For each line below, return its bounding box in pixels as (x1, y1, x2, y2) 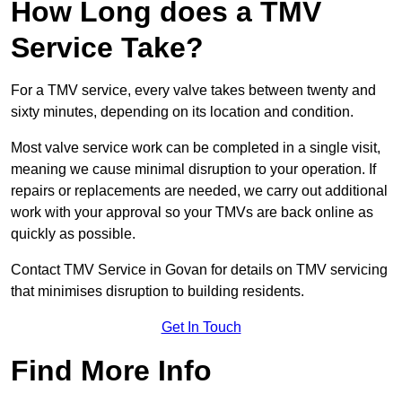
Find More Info (11, 354, 212, 388)
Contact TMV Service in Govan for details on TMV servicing (11, 262, 388, 278)
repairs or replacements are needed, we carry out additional (11, 183, 388, 199)
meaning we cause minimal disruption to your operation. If (11, 162, 376, 178)
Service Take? (11, 31, 204, 65)
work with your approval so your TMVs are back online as (11, 205, 373, 221)
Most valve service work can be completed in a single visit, (11, 140, 380, 156)
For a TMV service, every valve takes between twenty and (11, 83, 376, 99)
